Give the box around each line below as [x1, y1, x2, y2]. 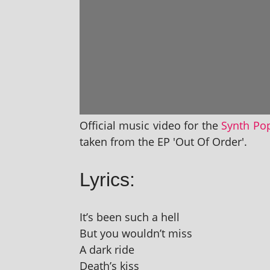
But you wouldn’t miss [80, 226, 192, 241]
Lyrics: [80, 169, 135, 191]
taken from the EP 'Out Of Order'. [80, 134, 247, 149]
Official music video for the [80, 118, 222, 133]
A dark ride [80, 242, 134, 257]
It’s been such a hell [80, 210, 180, 225]
